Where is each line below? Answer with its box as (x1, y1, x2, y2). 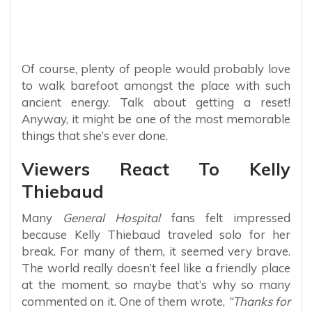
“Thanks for (227, 294, 290, 309)
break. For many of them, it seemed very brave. (22, 244, 290, 259)
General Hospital (63, 210, 161, 226)
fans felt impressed (160, 210, 291, 226)
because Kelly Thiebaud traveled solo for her (22, 227, 290, 242)
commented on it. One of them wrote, (22, 294, 228, 309)
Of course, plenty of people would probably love (22, 61, 290, 77)
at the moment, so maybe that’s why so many (22, 277, 290, 292)
